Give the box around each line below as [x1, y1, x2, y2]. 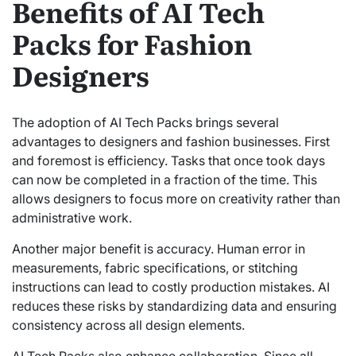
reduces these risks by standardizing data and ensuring [12, 298, 337, 315]
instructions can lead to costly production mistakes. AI [12, 279, 330, 296]
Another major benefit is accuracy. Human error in [12, 241, 305, 257]
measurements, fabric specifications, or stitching [12, 260, 298, 277]
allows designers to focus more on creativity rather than [12, 191, 340, 207]
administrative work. [12, 210, 132, 226]
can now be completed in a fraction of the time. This [12, 172, 317, 188]
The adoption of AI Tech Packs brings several [12, 114, 279, 131]
